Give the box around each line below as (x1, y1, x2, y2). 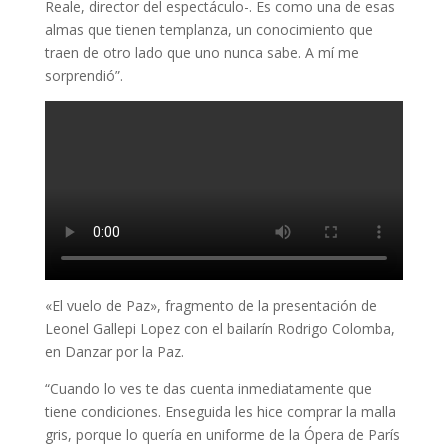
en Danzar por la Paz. (44, 342, 184, 362)
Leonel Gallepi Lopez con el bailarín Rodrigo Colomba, (44, 319, 395, 339)
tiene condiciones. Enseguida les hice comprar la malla (44, 402, 396, 422)
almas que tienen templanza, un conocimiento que (44, 20, 373, 40)
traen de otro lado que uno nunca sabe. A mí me (44, 43, 359, 63)
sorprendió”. (44, 66, 123, 86)
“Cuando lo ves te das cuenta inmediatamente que (44, 379, 372, 399)
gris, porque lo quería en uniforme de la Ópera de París (44, 425, 400, 445)
